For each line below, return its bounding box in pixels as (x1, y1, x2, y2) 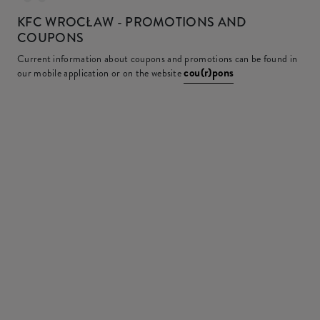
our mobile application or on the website (17, 66, 184, 80)
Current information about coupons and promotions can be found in (17, 51, 298, 66)
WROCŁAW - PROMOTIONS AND (41, 13, 246, 31)
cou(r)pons (184, 64, 234, 81)
